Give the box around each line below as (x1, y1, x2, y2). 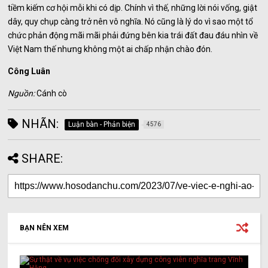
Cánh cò (36, 89, 68, 99)
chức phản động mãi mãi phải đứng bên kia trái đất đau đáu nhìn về (8, 31, 258, 41)
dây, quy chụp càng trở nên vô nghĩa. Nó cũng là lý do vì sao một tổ (8, 17, 254, 27)
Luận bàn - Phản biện (68, 120, 136, 129)
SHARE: (22, 151, 63, 166)
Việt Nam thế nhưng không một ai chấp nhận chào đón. (8, 44, 213, 54)
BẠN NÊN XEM (20, 224, 69, 233)
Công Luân (8, 66, 51, 77)
